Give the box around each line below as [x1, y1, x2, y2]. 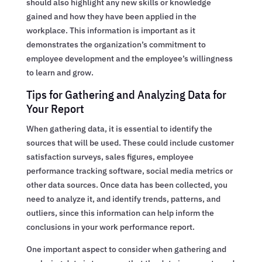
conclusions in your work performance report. [26, 221, 195, 232]
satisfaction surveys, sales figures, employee [26, 151, 194, 162]
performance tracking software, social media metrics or [26, 165, 233, 176]
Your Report [26, 100, 84, 116]
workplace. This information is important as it [26, 25, 195, 36]
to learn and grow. [26, 67, 94, 78]
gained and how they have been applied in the [26, 11, 196, 22]
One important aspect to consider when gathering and [26, 243, 226, 254]
